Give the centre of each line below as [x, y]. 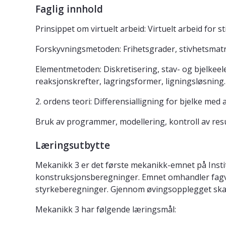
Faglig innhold [69, 9]
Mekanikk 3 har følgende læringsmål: [106, 210]
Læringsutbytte [73, 146]
